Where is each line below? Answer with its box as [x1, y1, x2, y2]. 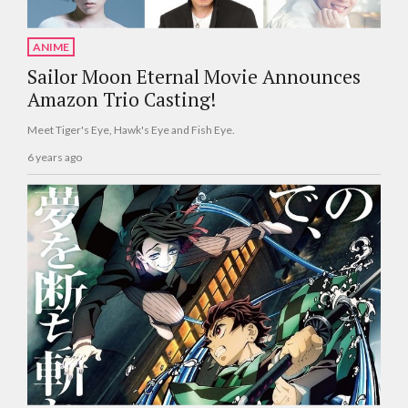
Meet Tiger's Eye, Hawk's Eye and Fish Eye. [27, 122, 235, 137]
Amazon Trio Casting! [27, 86, 216, 112]
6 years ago [27, 150, 82, 165]
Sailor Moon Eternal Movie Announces [27, 63, 361, 89]
